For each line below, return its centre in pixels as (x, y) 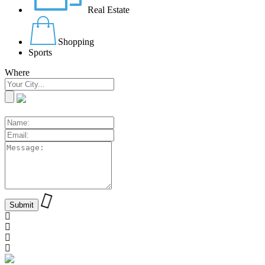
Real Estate (109, 10)
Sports (40, 52)
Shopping (76, 42)
